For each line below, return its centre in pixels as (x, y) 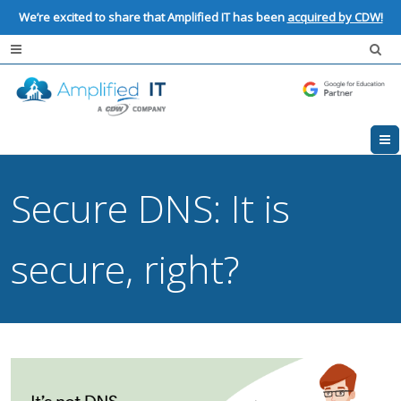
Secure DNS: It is (151, 209)
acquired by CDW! (335, 17)
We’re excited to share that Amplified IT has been (153, 17)
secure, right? (126, 269)
